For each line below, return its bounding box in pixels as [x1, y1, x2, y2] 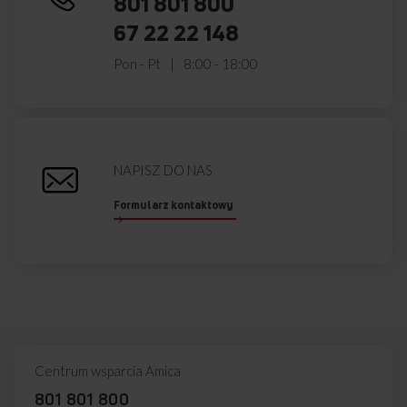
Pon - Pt [114, 55, 162, 73]
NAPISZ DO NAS [114, 162, 213, 179]
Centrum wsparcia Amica [35, 362, 181, 380]
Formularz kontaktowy [114, 197, 234, 213]
